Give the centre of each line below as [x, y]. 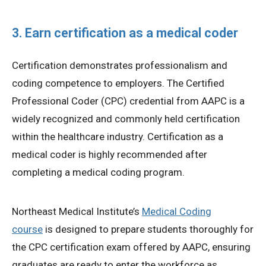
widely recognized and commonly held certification [126, 118]
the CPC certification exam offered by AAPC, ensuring [131, 247]
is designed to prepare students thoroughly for [148, 229]
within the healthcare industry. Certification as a [118, 136]
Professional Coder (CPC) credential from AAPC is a [128, 101]
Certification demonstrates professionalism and [120, 65]
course [27, 229]
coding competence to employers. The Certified [118, 83]
